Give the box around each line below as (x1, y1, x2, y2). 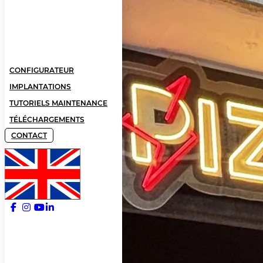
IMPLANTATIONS (9, 82, 71, 91)
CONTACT (11, 130, 47, 140)
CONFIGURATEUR (9, 65, 74, 75)
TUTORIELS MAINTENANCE (9, 98, 107, 107)
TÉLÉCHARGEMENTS (9, 114, 85, 124)
